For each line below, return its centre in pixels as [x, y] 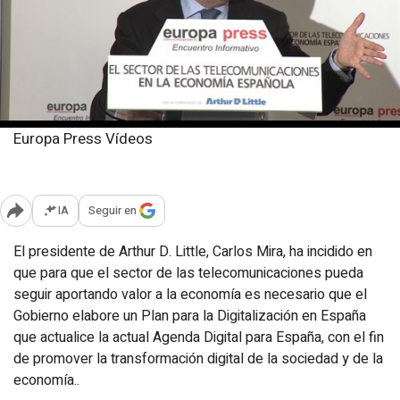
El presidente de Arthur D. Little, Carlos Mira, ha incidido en [193, 251]
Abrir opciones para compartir [115, 221]
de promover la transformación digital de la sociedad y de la [198, 358]
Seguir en [112, 211]
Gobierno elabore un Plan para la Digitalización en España [190, 316]
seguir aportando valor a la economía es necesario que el [190, 294]
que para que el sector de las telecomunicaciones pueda [188, 273]
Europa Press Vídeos [83, 138]
